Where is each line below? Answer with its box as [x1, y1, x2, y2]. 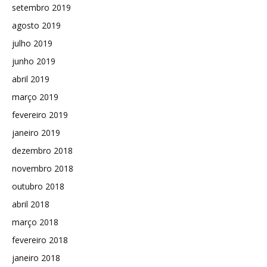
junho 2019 [12, 55, 55, 67]
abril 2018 [12, 198, 49, 210]
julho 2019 [12, 37, 52, 49]
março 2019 [12, 91, 58, 103]
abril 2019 [12, 73, 49, 85]
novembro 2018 [12, 162, 73, 174]
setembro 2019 [12, 1, 71, 13]
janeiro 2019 [12, 126, 60, 138]
